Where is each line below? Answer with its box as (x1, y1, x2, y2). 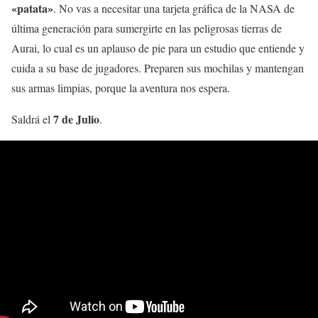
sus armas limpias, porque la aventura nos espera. (11, 80, 230, 96)
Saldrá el (11, 111, 53, 127)
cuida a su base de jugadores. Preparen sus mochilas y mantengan (11, 60, 304, 76)
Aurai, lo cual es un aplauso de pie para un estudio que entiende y (11, 40, 305, 56)
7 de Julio (53, 111, 99, 128)
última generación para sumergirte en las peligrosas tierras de (11, 21, 282, 36)
